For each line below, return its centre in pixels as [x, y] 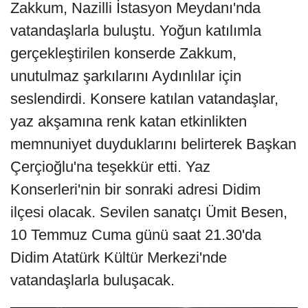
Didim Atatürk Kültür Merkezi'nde [119, 257]
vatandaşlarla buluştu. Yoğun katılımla [136, 30]
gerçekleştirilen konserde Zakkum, [123, 53]
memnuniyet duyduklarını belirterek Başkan [153, 144]
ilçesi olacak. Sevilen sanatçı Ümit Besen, [149, 212]
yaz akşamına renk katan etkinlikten [129, 121]
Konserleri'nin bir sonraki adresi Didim [135, 189]
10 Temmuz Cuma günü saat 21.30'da [136, 234]
